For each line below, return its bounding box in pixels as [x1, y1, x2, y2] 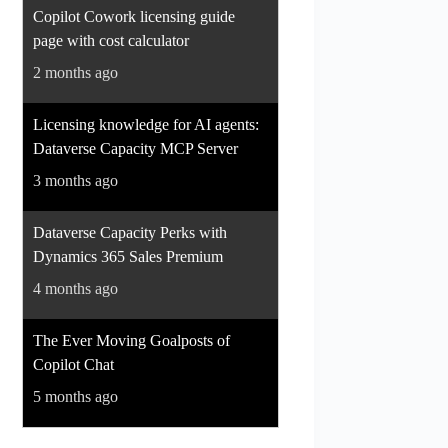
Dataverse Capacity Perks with [33, 223, 228, 241]
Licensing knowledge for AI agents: [33, 115, 260, 133]
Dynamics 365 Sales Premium [33, 247, 224, 265]
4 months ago [33, 279, 119, 297]
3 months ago [33, 171, 119, 189]
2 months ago [33, 63, 119, 81]
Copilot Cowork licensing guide [33, 7, 236, 25]
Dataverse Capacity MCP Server [33, 139, 239, 157]
